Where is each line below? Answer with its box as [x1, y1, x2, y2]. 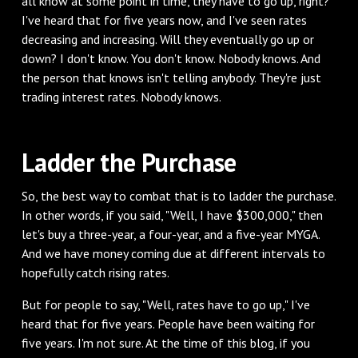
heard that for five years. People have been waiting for [21, 315, 315, 332]
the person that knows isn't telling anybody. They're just [21, 69, 321, 86]
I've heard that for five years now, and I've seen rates [21, 11, 307, 28]
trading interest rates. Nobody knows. [21, 88, 221, 105]
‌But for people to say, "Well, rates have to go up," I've [21, 296, 310, 312]
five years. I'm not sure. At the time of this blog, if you [21, 334, 310, 351]
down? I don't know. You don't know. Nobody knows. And [21, 50, 320, 66]
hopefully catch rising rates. [21, 264, 169, 280]
